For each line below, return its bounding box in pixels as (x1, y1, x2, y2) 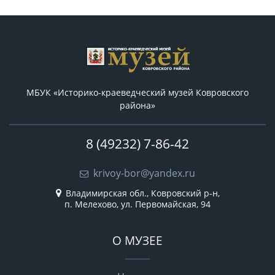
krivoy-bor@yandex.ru (93, 166, 195, 180)
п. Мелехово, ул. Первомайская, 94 (64, 198, 211, 211)
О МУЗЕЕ (112, 232, 163, 249)
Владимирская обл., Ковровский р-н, (63, 187, 220, 199)
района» (120, 99, 155, 112)
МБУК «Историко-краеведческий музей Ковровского (26, 87, 249, 99)
